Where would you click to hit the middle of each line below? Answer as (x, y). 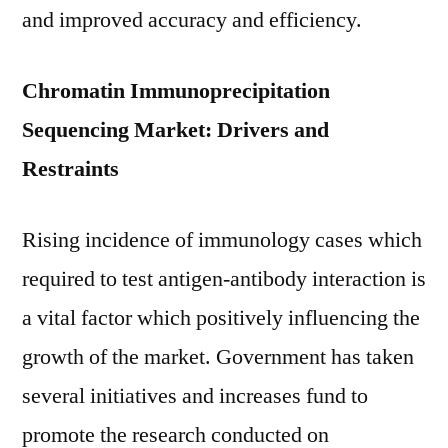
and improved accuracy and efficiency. (192, 20)
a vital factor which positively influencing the (221, 318)
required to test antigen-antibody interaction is (224, 279)
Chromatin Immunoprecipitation (176, 91)
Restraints (70, 169)
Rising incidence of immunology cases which (222, 240)
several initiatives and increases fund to (195, 396)
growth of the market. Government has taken (218, 357)
